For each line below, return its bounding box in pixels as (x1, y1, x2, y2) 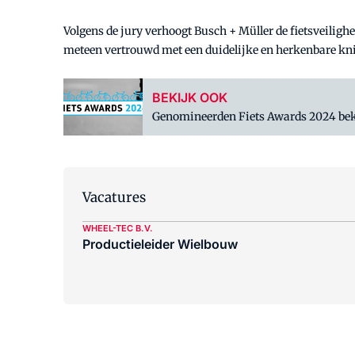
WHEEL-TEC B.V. (82, 223, 153, 235)
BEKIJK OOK (152, 90, 227, 106)
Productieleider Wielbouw (82, 236, 238, 253)
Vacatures (82, 189, 146, 207)
